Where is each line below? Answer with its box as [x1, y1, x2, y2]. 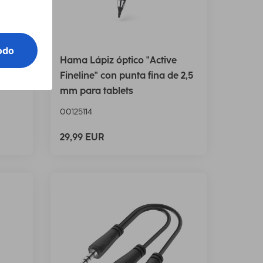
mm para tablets [60, 85, 133, 97]
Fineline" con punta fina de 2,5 [60, 70, 193, 82]
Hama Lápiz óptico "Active [60, 55, 177, 66]
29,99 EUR [60, 131, 104, 143]
